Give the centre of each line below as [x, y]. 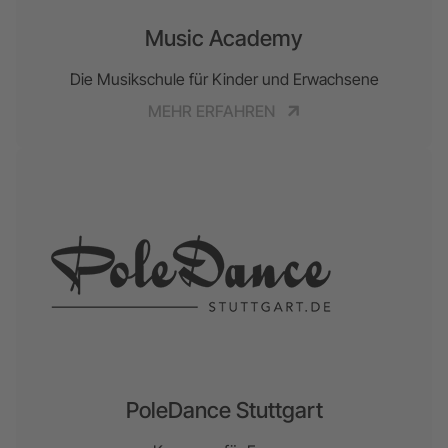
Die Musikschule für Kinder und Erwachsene [224, 78]
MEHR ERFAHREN [213, 110]
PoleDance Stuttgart [224, 409]
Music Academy [224, 37]
